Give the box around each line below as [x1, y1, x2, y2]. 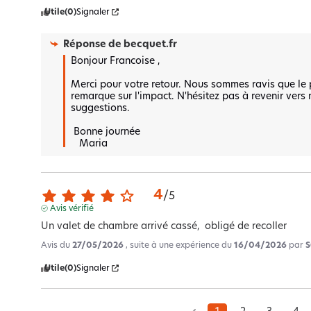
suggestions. [71, 103, 133, 114]
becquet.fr [124, 39, 178, 50]
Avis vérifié [49, 204, 94, 213]
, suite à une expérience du [126, 241, 235, 250]
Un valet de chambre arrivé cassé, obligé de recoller [41, 221, 287, 232]
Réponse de [63, 39, 124, 50]
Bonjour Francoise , [71, 56, 160, 67]
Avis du [41, 241, 73, 250]
